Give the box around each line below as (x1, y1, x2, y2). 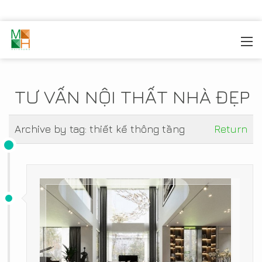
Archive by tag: (15, 123, 89, 135)
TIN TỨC (92, 37, 121, 47)
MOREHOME (34, 37, 81, 47)
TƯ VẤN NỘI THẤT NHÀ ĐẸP (15, 85, 250, 108)
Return (214, 123, 247, 135)
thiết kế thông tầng (89, 123, 185, 135)
